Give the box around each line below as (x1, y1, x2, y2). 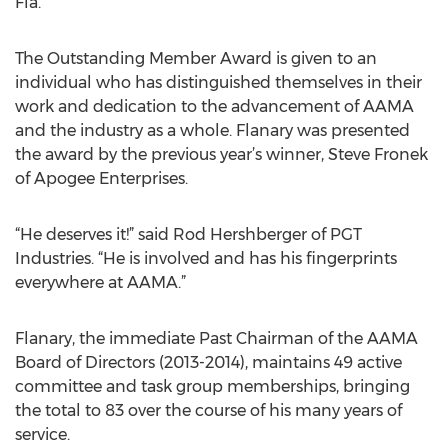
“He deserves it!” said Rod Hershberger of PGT (15, 225, 362, 244)
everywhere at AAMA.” (15, 273, 186, 292)
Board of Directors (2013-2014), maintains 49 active (15, 353, 402, 372)
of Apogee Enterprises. (15, 169, 188, 188)
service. (15, 425, 70, 444)
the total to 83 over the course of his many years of (15, 401, 402, 420)
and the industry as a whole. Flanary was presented (15, 121, 410, 140)
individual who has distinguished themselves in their (15, 73, 422, 92)
